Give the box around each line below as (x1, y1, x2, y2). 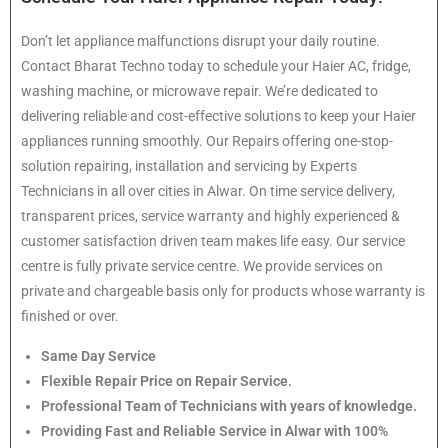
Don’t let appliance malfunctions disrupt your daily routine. (21, 33, 380, 50)
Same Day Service (41, 348, 156, 365)
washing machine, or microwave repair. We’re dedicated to (21, 83, 378, 100)
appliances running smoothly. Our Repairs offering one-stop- (21, 133, 393, 150)
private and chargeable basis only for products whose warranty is (21, 283, 425, 300)
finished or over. (21, 308, 119, 325)
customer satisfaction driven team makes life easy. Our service (21, 233, 405, 250)
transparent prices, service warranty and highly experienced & (21, 208, 400, 225)
